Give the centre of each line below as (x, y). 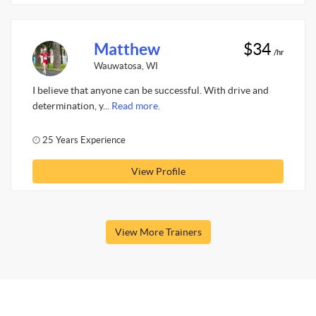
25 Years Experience (83, 140)
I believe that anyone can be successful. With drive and (151, 90)
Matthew (127, 49)
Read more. (136, 106)
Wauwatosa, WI (126, 66)
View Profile (158, 171)
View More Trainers (158, 232)
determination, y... (72, 106)
